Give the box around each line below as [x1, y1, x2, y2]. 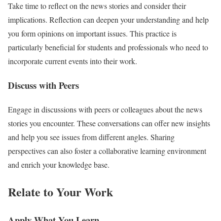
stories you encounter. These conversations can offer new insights [8, 117, 210, 128]
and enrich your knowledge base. [8, 159, 110, 170]
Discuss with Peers [8, 78, 79, 92]
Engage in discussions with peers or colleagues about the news [8, 104, 202, 114]
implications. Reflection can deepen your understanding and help [8, 14, 209, 25]
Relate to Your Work [8, 183, 113, 200]
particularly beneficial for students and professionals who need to [8, 42, 208, 53]
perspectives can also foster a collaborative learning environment [8, 145, 206, 156]
